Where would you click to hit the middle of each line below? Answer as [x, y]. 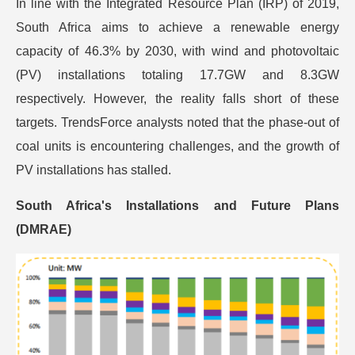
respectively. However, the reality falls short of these [177, 99]
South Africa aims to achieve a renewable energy [177, 27]
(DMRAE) [44, 229]
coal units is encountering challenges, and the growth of [177, 146]
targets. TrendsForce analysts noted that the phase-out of [177, 122]
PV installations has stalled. [94, 170]
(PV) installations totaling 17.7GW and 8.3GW [177, 75]
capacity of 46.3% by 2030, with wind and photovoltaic [177, 51]
